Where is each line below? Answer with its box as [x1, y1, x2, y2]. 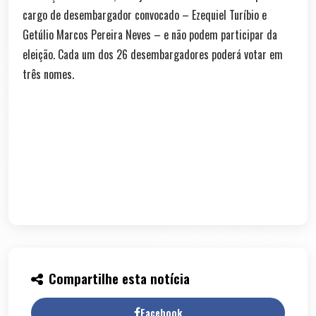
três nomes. [23, 65, 74, 83]
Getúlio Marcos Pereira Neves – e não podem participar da [23, 25, 277, 43]
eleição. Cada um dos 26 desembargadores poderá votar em [23, 45, 283, 63]
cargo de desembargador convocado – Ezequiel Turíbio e [23, 6, 267, 23]
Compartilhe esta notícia [49, 267, 190, 288]
